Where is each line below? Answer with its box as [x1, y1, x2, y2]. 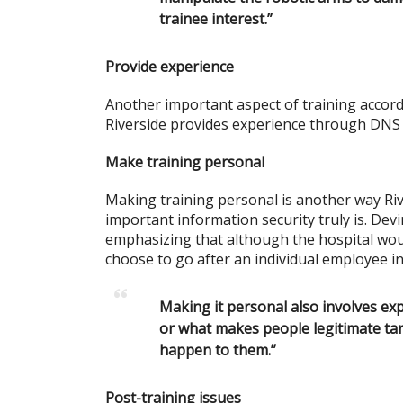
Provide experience [105, 56, 234, 76]
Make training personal [105, 151, 264, 172]
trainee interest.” [159, 8, 273, 29]
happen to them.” [159, 339, 276, 360]
